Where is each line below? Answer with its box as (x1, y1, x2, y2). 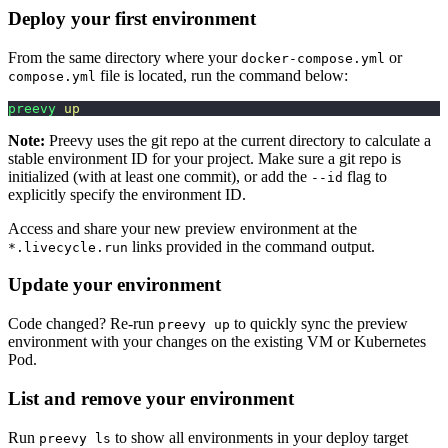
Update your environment (8, 274, 221, 296)
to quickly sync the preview (230, 315, 408, 333)
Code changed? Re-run (8, 315, 158, 333)
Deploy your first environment (8, 8, 256, 30)
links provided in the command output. (128, 237, 375, 255)
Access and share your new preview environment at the (8, 219, 357, 237)
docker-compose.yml (241, 50, 385, 66)
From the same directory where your (8, 48, 241, 66)
